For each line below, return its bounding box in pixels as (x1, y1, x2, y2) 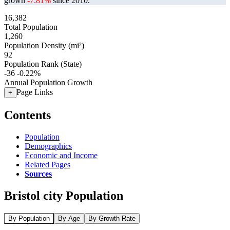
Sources (25, 169, 52, 178)
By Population (8, 214, 50, 222)
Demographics (25, 141, 72, 150)
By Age (58, 214, 80, 222)
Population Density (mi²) (4, 41, 84, 50)
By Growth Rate (88, 214, 136, 222)
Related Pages (25, 160, 70, 169)
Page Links (16, 88, 53, 97)
